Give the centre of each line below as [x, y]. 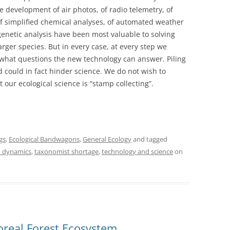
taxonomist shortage [66, 151]
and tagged [149, 139]
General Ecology [107, 139]
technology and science [137, 151]
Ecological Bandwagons [44, 139]
